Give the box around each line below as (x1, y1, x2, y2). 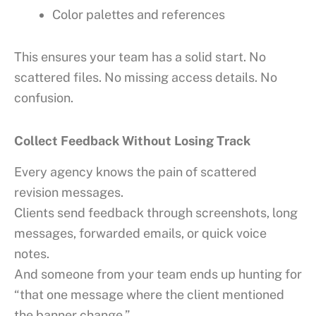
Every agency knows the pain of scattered (14, 164, 257, 180)
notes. (14, 246, 49, 262)
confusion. (14, 90, 73, 106)
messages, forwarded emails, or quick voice (14, 226, 267, 241)
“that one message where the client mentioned (14, 287, 284, 303)
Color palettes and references (52, 6, 225, 22)
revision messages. (14, 185, 123, 200)
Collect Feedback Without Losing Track (14, 133, 250, 148)
